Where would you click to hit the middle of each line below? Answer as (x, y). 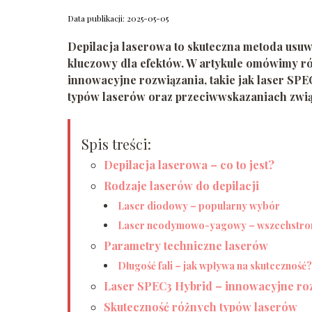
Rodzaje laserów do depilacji (181, 185)
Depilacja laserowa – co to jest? (189, 164)
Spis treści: (116, 143)
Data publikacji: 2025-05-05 (118, 18)
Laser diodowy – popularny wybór (199, 205)
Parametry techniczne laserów (186, 245)
